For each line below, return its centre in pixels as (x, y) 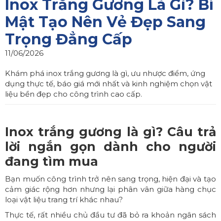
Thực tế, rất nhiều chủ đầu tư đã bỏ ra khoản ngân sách (110, 215)
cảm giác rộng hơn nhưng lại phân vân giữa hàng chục (110, 189)
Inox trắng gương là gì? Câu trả (110, 132)
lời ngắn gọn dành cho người (110, 147)
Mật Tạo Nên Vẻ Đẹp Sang (105, 22)
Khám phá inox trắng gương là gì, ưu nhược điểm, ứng (105, 73)
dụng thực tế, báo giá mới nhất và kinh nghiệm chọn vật (109, 84)
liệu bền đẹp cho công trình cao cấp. (74, 94)
